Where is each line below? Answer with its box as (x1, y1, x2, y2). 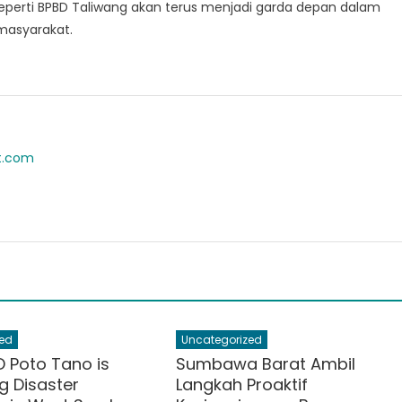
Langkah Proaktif (176, 373, 309, 396)
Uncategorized (181, 332, 263, 347)
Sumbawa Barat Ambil (176, 353, 356, 375)
